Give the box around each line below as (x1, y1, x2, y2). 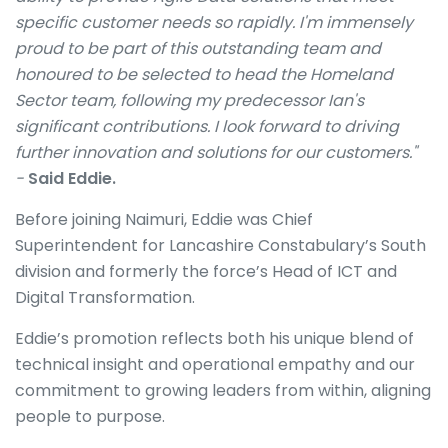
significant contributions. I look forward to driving (15, 115, 399, 138)
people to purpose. (15, 405, 165, 428)
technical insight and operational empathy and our (15, 353, 415, 376)
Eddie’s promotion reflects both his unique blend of (15, 327, 414, 350)
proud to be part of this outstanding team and (15, 37, 381, 60)
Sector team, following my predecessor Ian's (15, 89, 364, 112)
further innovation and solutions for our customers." (15, 141, 417, 164)
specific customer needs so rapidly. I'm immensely (15, 11, 413, 34)
